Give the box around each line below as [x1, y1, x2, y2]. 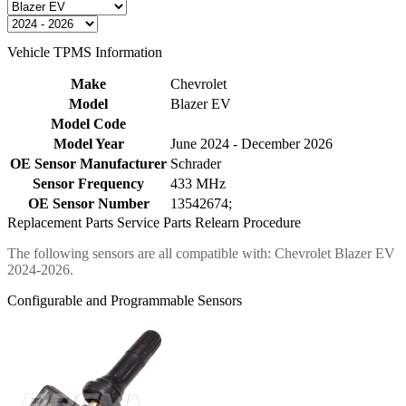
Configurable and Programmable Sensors [7, 292, 242, 308]
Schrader [170, 155, 221, 171]
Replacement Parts [7, 214, 113, 230]
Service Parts [117, 214, 191, 230]
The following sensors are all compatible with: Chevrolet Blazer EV [7, 245, 395, 261]
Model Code [51, 115, 126, 131]
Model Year [53, 135, 124, 151]
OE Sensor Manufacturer [10, 155, 167, 171]
